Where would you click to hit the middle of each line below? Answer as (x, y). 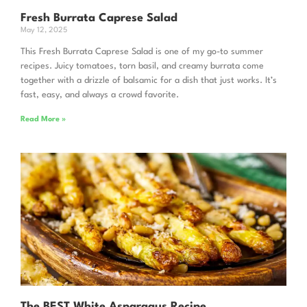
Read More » (43, 120)
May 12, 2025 (44, 31)
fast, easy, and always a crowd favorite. (100, 95)
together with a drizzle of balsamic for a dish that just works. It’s (149, 81)
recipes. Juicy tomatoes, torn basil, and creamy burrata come (142, 66)
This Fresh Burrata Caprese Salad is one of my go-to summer (142, 52)
